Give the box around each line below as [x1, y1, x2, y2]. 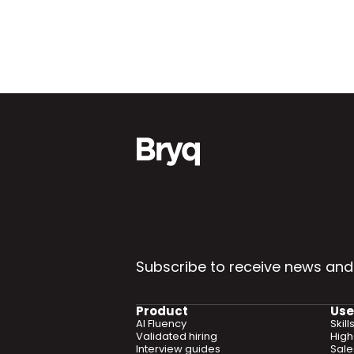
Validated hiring [136, 329, 217, 344]
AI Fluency [136, 316, 186, 331]
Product [136, 303, 188, 319]
